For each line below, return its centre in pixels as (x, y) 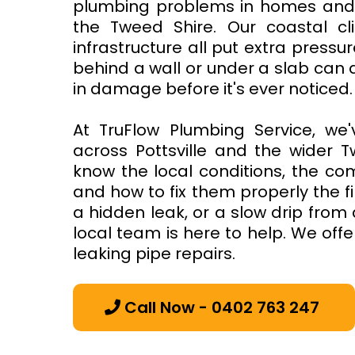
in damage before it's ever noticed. (213, 89)
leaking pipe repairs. (154, 254)
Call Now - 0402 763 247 (222, 307)
